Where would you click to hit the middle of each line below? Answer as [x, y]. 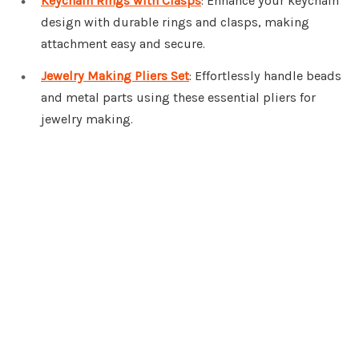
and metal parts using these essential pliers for [178, 98]
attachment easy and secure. [123, 44]
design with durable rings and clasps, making [175, 22]
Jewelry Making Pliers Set [115, 76]
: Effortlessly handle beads [265, 76]
